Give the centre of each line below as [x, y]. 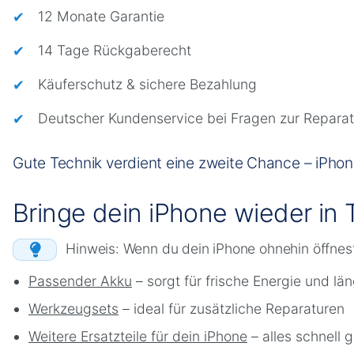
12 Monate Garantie [101, 16]
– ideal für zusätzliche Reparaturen [232, 309]
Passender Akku [80, 281]
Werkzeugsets [73, 309]
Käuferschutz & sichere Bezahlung [147, 84]
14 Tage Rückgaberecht [115, 50]
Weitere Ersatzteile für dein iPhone [138, 337]
